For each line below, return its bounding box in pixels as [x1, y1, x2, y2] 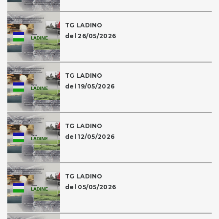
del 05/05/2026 [65, 183, 116, 191]
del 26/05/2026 [65, 32, 116, 40]
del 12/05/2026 [65, 133, 115, 141]
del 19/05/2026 [65, 83, 115, 90]
